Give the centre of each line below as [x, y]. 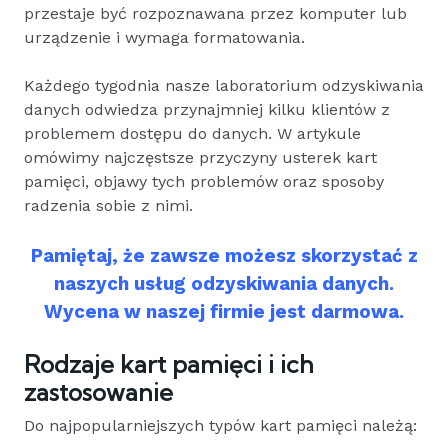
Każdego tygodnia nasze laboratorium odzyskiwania [224, 85]
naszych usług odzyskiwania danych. [224, 283]
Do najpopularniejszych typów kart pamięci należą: [220, 425]
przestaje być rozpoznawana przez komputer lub [215, 13]
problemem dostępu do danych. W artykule [192, 133]
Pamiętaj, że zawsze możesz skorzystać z [224, 255]
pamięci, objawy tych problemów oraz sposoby [204, 181]
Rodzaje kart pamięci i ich [169, 363]
